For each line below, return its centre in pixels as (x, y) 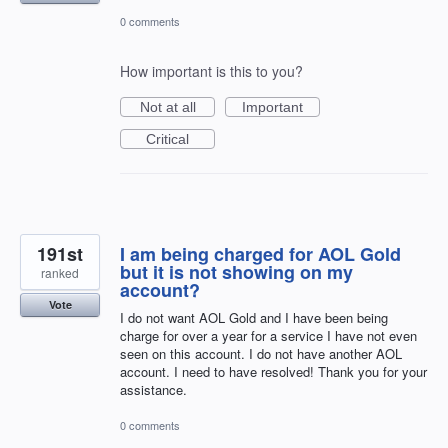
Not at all (167, 107)
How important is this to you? (211, 71)
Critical (167, 139)
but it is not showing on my (236, 272)
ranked (60, 273)
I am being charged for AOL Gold (260, 254)
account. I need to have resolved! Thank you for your (273, 372)
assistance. (153, 390)
